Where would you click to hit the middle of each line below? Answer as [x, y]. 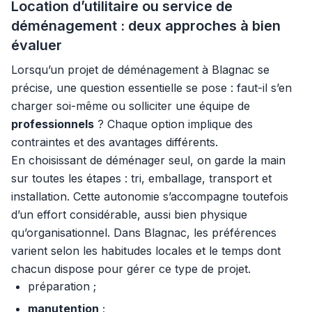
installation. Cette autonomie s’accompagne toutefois [150, 196]
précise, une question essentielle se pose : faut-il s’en [151, 88]
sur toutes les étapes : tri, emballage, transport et [141, 178]
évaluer [37, 45]
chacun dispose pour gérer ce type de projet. [131, 269]
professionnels [53, 124]
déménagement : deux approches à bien [146, 26]
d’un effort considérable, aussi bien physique [129, 214]
